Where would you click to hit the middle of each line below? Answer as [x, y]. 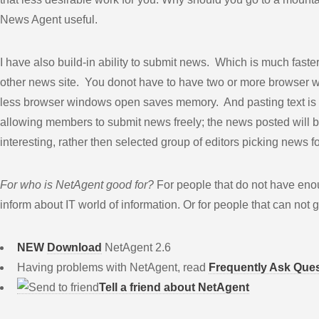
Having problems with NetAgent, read [113, 267]
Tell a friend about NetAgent [174, 287]
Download [74, 247]
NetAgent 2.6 [136, 247]
